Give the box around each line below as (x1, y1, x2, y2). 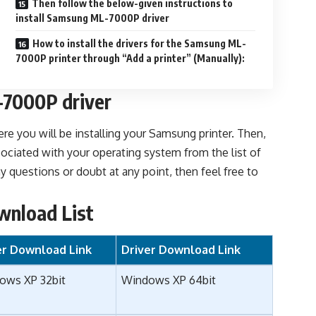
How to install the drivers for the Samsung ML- (32, 37, 247, 50)
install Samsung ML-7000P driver (16, 12, 170, 25)
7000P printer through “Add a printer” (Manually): (16, 52, 245, 65)
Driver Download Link (121, 243, 241, 257)
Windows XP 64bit (121, 273, 217, 288)
